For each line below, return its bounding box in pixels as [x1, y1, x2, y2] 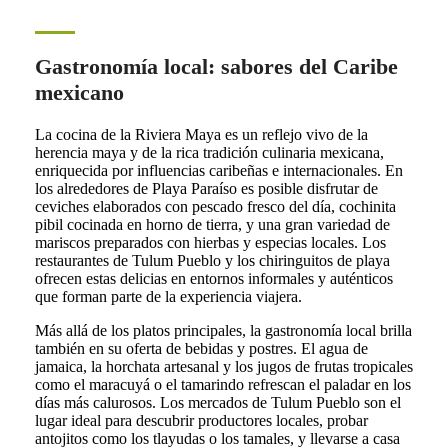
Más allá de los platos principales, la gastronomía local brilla [34, 322, 412, 340]
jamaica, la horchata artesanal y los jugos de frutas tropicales [34, 358, 413, 376]
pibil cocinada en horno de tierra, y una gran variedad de [34, 216, 390, 234]
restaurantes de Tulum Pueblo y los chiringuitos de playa [34, 252, 390, 270]
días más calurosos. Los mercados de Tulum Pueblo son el [34, 394, 401, 412]
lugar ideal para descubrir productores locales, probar [34, 412, 368, 430]
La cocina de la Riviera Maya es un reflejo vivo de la [34, 126, 368, 144]
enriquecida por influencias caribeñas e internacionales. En [34, 162, 403, 180]
